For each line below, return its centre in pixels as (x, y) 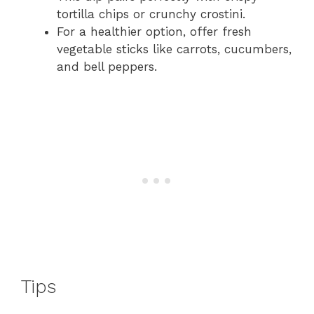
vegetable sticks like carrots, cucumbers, (174, 49)
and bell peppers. (107, 66)
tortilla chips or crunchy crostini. (151, 14)
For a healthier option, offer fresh (154, 31)
